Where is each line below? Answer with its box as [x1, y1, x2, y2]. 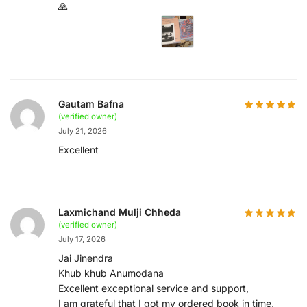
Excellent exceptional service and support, [58, 282, 249, 294]
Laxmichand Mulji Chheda [58, 206, 181, 218]
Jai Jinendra [58, 251, 113, 264]
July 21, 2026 [58, 126, 107, 136]
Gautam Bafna [58, 98, 124, 110]
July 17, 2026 [58, 234, 106, 244]
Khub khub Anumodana [58, 267, 164, 279]
